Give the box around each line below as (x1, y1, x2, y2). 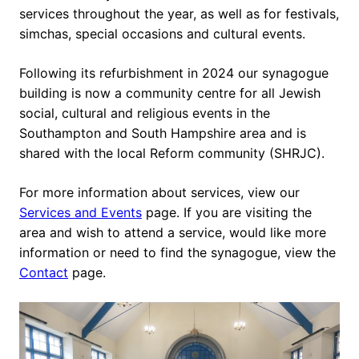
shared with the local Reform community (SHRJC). (19, 145, 325, 162)
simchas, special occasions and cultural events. (19, 26, 305, 42)
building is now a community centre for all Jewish (19, 85, 321, 102)
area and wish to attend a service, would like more (19, 224, 326, 241)
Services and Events (19, 204, 142, 221)
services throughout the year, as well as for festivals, (19, 6, 339, 22)
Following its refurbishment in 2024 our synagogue (19, 65, 329, 82)
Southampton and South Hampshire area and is (19, 125, 306, 142)
